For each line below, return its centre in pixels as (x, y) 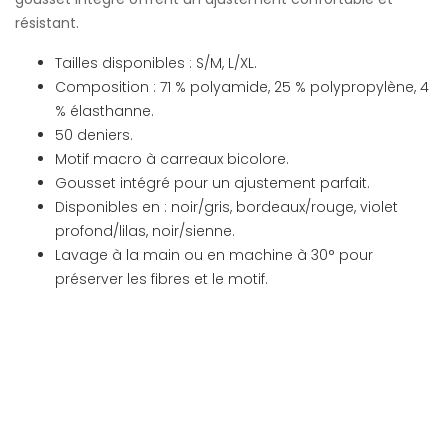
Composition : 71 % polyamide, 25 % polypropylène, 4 (242, 86)
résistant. (47, 22)
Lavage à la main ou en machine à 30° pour (214, 254)
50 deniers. (94, 134)
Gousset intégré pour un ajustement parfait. (212, 182)
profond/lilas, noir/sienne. (145, 230)
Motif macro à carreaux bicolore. (172, 158)
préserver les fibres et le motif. (161, 278)
